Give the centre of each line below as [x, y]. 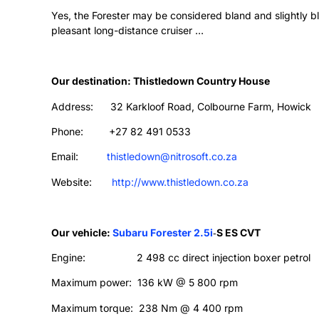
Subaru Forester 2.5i [163, 232]
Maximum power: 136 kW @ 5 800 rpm [145, 283]
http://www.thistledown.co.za [180, 182]
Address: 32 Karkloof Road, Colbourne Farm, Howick [181, 106]
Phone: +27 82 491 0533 [121, 132]
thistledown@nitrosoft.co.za [172, 157]
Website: [82, 182]
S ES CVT [239, 232]
